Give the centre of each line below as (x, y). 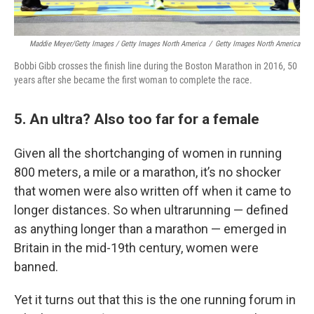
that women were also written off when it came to (152, 191)
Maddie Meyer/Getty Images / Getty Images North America (117, 44)
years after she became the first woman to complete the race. (133, 80)
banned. (36, 267)
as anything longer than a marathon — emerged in (150, 229)
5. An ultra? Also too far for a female (137, 119)
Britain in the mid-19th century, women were (136, 248)
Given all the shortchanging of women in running (148, 153)
